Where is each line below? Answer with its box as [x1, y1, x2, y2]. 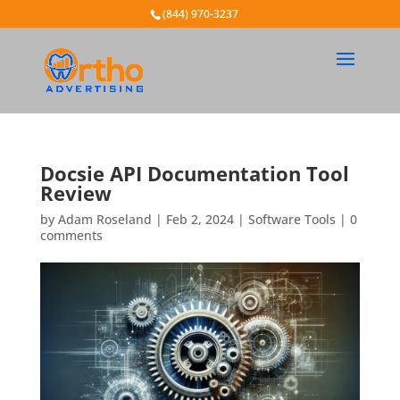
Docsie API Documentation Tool [39, 160, 349, 187]
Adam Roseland [57, 211, 152, 228]
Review [39, 179, 112, 206]
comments [39, 227, 103, 244]
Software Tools [247, 211, 336, 228]
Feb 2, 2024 [165, 211, 234, 228]
